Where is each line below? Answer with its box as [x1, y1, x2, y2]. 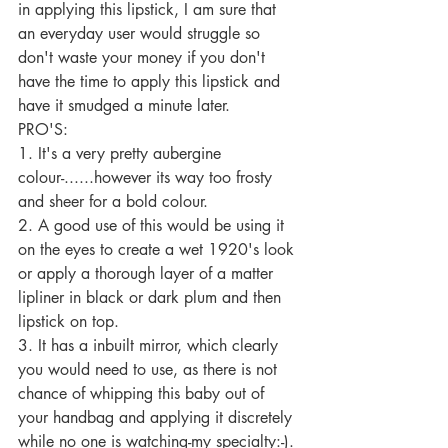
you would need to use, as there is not [18, 359, 282, 380]
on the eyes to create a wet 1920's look [18, 239, 299, 260]
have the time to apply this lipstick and [18, 71, 285, 92]
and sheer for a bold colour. [18, 191, 213, 212]
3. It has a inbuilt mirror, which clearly [18, 335, 283, 356]
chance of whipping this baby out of [18, 383, 269, 404]
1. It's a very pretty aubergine [18, 143, 226, 164]
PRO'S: [18, 119, 73, 140]
